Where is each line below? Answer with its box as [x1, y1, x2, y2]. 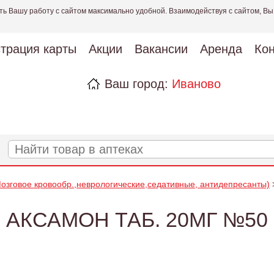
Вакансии [134, 42, 188, 56]
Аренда [199, 42, 242, 56]
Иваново [171, 77, 221, 91]
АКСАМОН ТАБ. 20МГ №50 [6, 208, 268, 231]
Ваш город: [104, 77, 172, 91]
